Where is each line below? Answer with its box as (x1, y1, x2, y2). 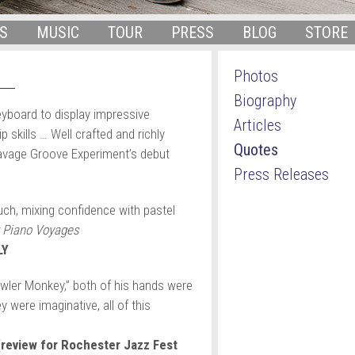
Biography (233, 91, 296, 110)
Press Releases (233, 165, 329, 184)
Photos (233, 67, 278, 86)
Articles (233, 116, 281, 135)
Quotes (233, 140, 278, 159)
